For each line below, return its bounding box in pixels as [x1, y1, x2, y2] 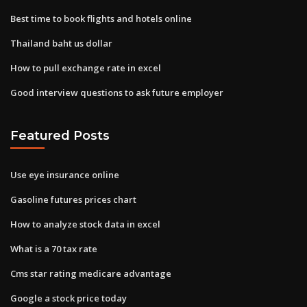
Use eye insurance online [10, 168, 119, 181]
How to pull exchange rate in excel [10, 61, 161, 74]
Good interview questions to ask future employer [10, 86, 223, 99]
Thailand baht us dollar [10, 36, 112, 49]
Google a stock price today [10, 291, 127, 304]
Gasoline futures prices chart [10, 193, 136, 206]
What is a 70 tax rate [10, 242, 97, 255]
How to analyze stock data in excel [10, 217, 160, 230]
